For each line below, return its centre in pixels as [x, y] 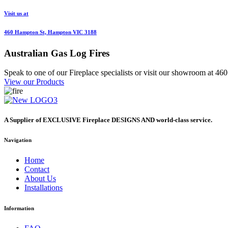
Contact [37, 169]
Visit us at [16, 13]
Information [19, 208]
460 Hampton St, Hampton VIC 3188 [50, 32]
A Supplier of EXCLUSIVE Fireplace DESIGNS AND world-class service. [108, 120]
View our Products [34, 82]
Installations [44, 188]
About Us [40, 179]
